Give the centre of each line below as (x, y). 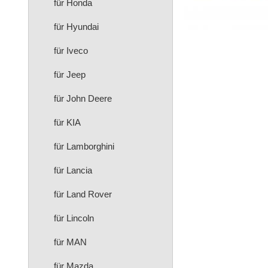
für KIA (67, 122)
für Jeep (70, 74)
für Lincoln (74, 218)
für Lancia (73, 170)
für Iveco (71, 51)
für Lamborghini (84, 146)
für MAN (70, 242)
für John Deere (83, 98)
